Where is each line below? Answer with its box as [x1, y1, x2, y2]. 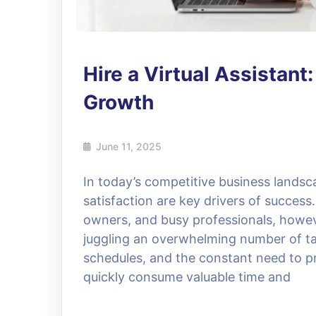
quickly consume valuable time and [83, 269, 291, 284]
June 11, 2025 [96, 140, 162, 152]
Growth [83, 90, 154, 114]
